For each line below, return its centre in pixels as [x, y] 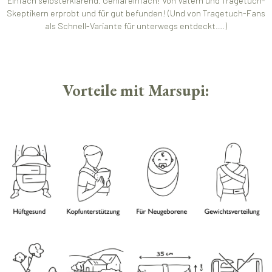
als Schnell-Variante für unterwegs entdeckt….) [136, 26]
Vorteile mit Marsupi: [136, 90]
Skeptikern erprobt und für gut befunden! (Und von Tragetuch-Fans [136, 13]
